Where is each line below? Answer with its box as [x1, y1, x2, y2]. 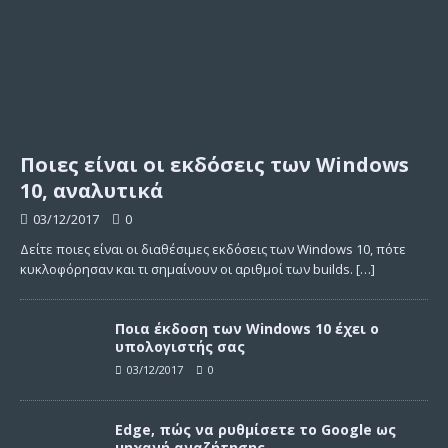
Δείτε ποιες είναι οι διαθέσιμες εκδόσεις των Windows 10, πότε [20, 239, 406, 258]
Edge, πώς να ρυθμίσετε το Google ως [115, 419, 396, 439]
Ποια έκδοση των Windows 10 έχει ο [115, 318, 379, 338]
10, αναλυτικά [20, 176, 163, 204]
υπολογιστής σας [115, 336, 245, 356]
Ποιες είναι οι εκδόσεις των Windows [20, 150, 409, 178]
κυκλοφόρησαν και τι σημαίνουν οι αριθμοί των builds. [20, 259, 356, 278]
